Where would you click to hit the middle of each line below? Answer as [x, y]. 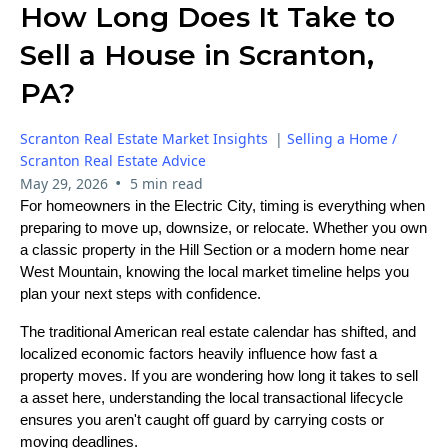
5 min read [166, 183]
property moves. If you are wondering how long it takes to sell [219, 375]
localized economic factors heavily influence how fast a [198, 353]
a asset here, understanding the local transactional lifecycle [211, 397]
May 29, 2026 [64, 183]
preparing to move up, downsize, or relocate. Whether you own [223, 227]
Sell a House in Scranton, [197, 54]
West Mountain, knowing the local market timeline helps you [214, 271]
